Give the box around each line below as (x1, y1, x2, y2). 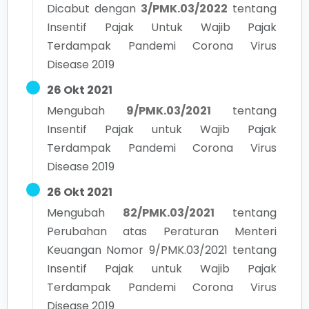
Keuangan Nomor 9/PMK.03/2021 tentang (47, 242, 277, 258)
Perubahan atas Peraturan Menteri (47, 223, 277, 239)
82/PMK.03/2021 (123, 205, 215, 221)
